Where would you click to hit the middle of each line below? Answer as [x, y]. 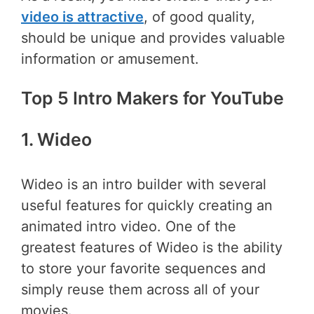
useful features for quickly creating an [147, 205]
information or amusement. [110, 59]
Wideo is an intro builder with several [144, 184]
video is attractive [82, 16]
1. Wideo [56, 140]
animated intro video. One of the [129, 226]
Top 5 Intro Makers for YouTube [152, 98]
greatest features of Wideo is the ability [152, 247]
